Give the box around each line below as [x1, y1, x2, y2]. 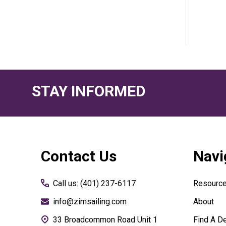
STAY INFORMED [32, 82, 146, 100]
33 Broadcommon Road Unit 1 [53, 215, 137, 225]
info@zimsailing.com [53, 197, 127, 207]
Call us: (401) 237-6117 [53, 179, 136, 189]
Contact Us [41, 147, 117, 165]
